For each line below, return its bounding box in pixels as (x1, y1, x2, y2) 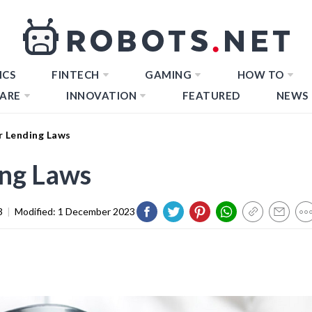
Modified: (15, 205, 58, 217)
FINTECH (52, 68, 100, 81)
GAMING (145, 68, 192, 81)
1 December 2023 (58, 205, 135, 217)
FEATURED (182, 89, 240, 102)
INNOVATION (66, 89, 136, 102)
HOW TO (237, 68, 284, 81)
